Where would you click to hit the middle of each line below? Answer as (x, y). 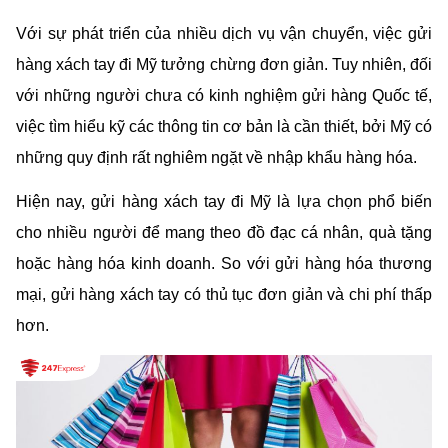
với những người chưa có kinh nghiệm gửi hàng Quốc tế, (224, 95)
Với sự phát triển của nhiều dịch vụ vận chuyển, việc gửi (224, 33)
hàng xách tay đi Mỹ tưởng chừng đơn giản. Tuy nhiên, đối (224, 64)
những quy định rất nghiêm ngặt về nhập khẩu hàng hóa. (216, 157)
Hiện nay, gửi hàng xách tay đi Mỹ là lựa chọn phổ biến (224, 202)
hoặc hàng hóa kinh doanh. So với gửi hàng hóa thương (224, 264)
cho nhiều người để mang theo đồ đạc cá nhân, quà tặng (224, 233)
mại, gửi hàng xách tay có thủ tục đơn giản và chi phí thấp (224, 295)
